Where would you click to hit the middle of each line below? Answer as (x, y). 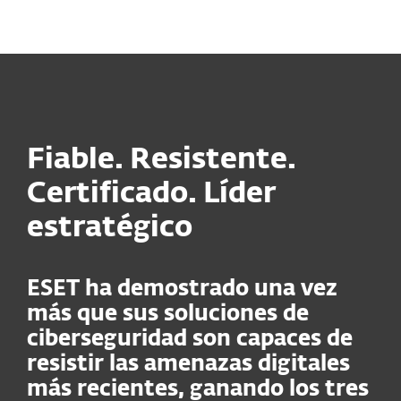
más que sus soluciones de (168, 314)
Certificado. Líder (151, 194)
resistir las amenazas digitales (188, 364)
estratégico (110, 228)
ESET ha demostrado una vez (182, 289)
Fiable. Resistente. (162, 160)
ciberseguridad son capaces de (190, 339)
